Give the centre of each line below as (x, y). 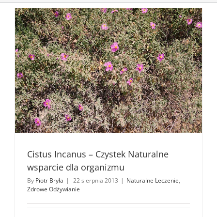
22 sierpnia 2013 (96, 180)
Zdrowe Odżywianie (54, 189)
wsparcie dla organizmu (76, 167)
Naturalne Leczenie (153, 180)
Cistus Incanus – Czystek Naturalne (98, 154)
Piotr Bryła (49, 180)
